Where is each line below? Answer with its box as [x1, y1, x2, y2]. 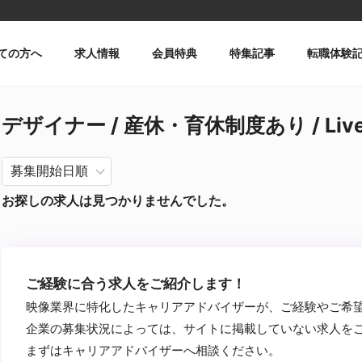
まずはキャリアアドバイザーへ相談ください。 [26, 343, 280, 358]
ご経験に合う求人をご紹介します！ [26, 276, 246, 292]
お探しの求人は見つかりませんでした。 [2, 192, 234, 208]
